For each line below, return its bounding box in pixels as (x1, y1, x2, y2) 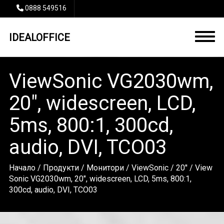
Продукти (42, 163, 79, 172)
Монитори (86, 163, 124, 172)
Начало (8, 163, 35, 172)
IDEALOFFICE (8, 31, 70, 43)
